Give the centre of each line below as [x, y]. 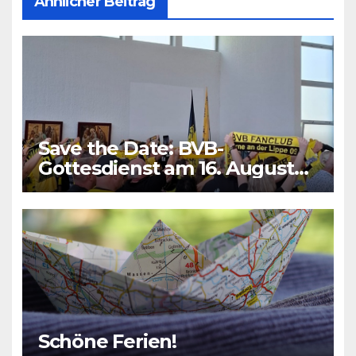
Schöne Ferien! [107, 342]
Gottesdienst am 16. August [166, 168]
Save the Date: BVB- [130, 148]
